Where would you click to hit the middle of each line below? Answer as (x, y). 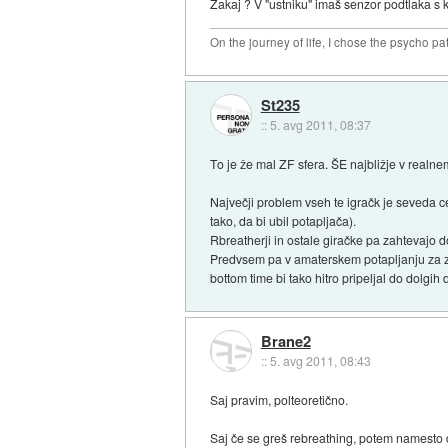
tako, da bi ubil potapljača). (283, 220)
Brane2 (285, 341)
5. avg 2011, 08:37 (320, 124)
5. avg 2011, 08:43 (320, 361)
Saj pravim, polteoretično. (279, 399)
